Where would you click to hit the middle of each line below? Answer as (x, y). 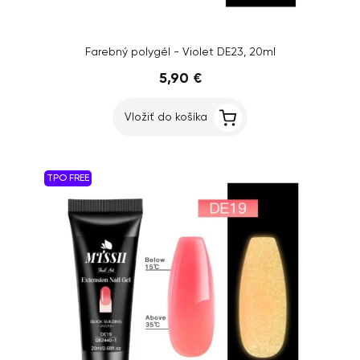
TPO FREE (68, 178)
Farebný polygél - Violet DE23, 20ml (180, 52)
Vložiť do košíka (166, 117)
